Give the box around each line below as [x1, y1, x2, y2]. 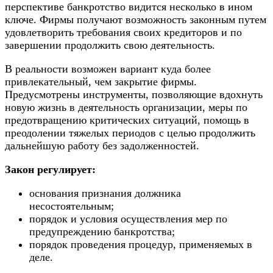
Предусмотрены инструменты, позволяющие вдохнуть [5, 88, 263, 101]
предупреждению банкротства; [29, 225, 175, 238]
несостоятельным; [29, 200, 114, 213]
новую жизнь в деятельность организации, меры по [5, 101, 247, 114]
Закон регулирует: [5, 163, 96, 176]
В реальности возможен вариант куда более [5, 63, 211, 76]
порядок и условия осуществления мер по [29, 213, 227, 225]
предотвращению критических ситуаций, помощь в [5, 114, 249, 127]
